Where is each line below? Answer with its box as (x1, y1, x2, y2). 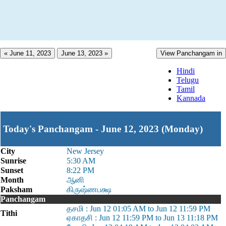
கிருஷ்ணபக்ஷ (67, 185, 111, 194)
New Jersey (67, 147, 104, 155)
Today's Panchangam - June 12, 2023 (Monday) (3, 123, 203, 134)
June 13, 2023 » (61, 49, 108, 57)
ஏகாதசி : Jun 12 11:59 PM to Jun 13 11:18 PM (67, 213, 218, 222)
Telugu (177, 76, 199, 84)
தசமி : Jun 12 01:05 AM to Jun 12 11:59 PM (67, 204, 210, 213)
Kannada (177, 94, 205, 102)
